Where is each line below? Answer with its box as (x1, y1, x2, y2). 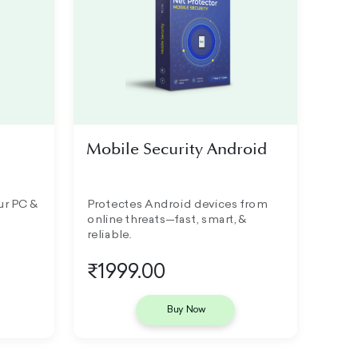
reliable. (86, 229, 132, 241)
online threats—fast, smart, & (86, 214, 246, 226)
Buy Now (165, 304, 205, 315)
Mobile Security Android (86, 141, 268, 157)
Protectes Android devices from (86, 199, 268, 211)
